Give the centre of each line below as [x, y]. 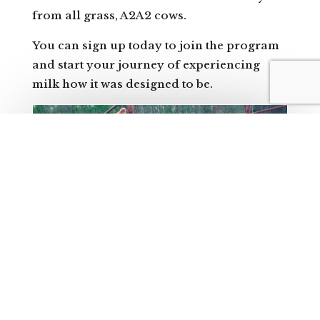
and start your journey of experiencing [146, 64]
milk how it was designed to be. [122, 84]
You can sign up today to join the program [155, 45]
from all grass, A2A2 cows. [109, 15]
